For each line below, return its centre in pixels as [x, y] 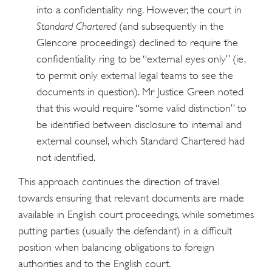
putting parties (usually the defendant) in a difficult [125, 231]
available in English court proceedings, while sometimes [136, 215]
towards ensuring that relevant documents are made [131, 198]
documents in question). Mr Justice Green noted [140, 91]
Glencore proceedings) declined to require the [137, 42]
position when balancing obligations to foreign [116, 247]
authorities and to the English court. [94, 264]
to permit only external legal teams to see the [135, 75]
